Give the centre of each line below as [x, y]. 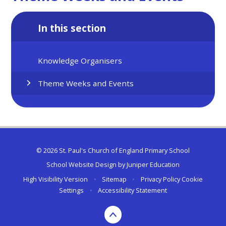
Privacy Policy [160, 179]
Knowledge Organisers [80, 60]
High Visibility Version [56, 179]
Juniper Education [153, 165]
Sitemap [114, 179]
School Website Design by [87, 165]
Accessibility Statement [132, 190]
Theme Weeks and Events [86, 83]
